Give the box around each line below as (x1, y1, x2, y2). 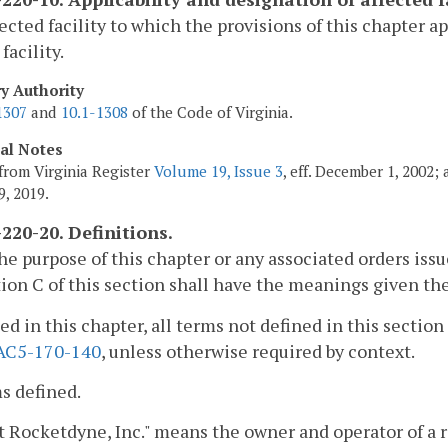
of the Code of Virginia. (128, 101, 293, 122)
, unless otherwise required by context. (101, 338, 415, 363)
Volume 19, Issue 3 (154, 160, 283, 181)
